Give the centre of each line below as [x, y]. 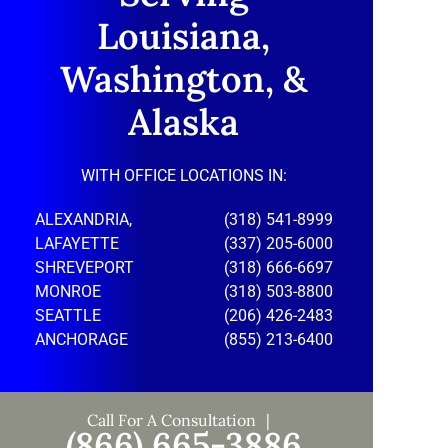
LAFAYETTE [77, 244]
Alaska [184, 122]
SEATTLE [68, 316]
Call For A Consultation [172, 420]
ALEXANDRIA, [83, 220]
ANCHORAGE [81, 340]
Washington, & [184, 79]
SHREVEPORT [84, 268]
